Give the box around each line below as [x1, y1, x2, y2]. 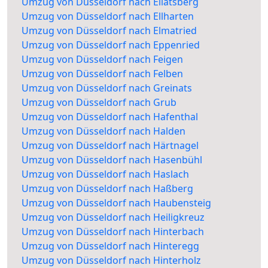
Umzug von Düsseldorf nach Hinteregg [22, 239, 199, 253]
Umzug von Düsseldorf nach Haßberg [22, 182, 193, 196]
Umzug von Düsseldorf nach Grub [22, 96, 176, 109]
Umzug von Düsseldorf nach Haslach [22, 167, 189, 181]
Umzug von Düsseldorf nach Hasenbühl [22, 153, 202, 167]
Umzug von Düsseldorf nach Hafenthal [22, 110, 198, 124]
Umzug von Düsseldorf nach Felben [22, 67, 183, 81]
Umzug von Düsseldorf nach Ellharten [22, 10, 194, 23]
